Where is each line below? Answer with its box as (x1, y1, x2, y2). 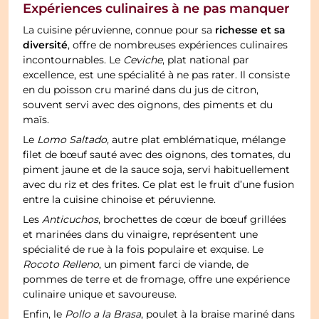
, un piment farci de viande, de (99, 257, 249, 272)
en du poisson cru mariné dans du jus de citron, (23, 83, 259, 98)
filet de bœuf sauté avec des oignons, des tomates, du (23, 147, 291, 162)
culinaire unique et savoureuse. (23, 287, 177, 302)
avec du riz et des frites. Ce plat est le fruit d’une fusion (23, 177, 295, 192)
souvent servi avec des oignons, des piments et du (23, 98, 273, 113)
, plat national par (162, 53, 250, 68)
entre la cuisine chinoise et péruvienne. (23, 192, 216, 207)
